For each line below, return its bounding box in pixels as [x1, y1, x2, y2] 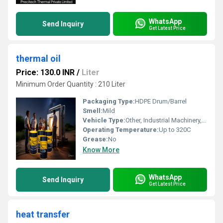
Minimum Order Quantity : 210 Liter [16, 80, 125, 88]
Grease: [83, 135, 108, 143]
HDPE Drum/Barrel [135, 98, 187, 105]
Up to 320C [159, 126, 191, 133]
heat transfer [16, 209, 70, 220]
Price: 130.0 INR [16, 68, 75, 77]
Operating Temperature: [83, 126, 159, 133]
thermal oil [16, 53, 61, 64]
